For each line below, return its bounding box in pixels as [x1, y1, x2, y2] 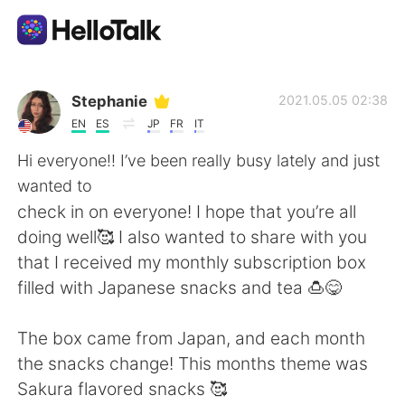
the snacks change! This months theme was [17, 352, 369, 374]
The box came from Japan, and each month [17, 326, 366, 349]
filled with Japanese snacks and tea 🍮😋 [17, 276, 343, 298]
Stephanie [71, 92, 147, 111]
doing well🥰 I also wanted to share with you [17, 225, 368, 248]
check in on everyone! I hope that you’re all [17, 200, 357, 222]
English [40, 266, 88, 284]
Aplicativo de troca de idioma [40, 77, 263, 97]
